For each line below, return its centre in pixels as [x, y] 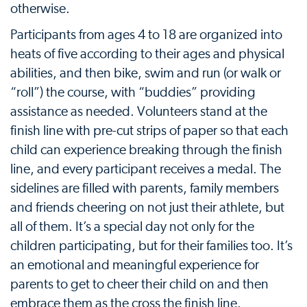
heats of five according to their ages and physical [147, 54]
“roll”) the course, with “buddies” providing [133, 93]
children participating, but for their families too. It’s [151, 246]
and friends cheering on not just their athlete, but [147, 208]
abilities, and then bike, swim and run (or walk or [146, 73]
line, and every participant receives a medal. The [146, 169]
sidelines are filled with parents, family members [145, 188]
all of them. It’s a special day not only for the [132, 227]
